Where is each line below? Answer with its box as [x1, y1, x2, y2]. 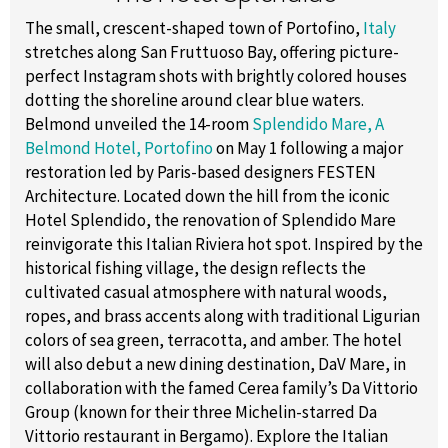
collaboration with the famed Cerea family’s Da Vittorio [25, 377, 418, 400]
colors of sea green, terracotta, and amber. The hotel [25, 329, 402, 352]
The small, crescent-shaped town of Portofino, [25, 17, 363, 40]
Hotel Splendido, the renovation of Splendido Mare [25, 209, 396, 232]
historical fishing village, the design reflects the [25, 257, 366, 280]
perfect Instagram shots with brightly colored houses [25, 65, 407, 88]
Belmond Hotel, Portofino [25, 137, 213, 160]
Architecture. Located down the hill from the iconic [25, 185, 390, 208]
